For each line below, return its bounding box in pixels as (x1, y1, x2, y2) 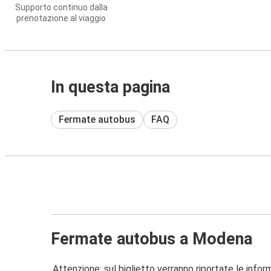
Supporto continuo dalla (15, 2, 108, 12)
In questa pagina (51, 77, 170, 97)
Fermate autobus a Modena (51, 229, 252, 249)
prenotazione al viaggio (16, 13, 106, 23)
